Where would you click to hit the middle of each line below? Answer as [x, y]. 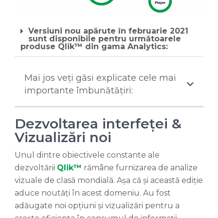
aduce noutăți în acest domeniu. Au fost [93, 193]
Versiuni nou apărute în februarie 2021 [108, 31]
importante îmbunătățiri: [79, 91]
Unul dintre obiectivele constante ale [87, 155]
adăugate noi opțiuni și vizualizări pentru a [97, 206]
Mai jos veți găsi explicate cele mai [100, 78]
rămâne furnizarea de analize [140, 168]
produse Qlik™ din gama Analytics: [94, 47]
